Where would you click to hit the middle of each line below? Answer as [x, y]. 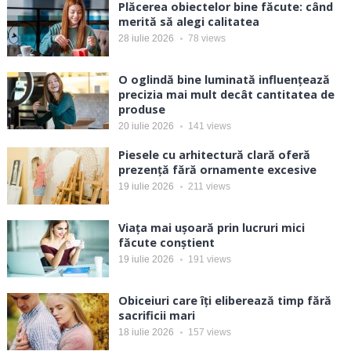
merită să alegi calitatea [188, 22]
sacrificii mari [156, 316]
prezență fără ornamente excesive [217, 170]
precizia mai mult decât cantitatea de [226, 95]
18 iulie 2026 [146, 333]
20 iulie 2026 [146, 127]
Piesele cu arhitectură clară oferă [214, 155]
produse [141, 110]
